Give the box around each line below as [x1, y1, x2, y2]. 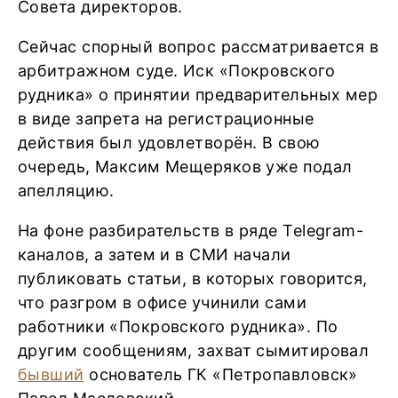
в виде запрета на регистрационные [18, 109, 314, 128]
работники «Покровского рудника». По [18, 317, 338, 336]
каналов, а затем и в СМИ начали [18, 245, 291, 264]
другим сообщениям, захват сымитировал [18, 341, 370, 360]
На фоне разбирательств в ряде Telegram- [18, 221, 364, 240]
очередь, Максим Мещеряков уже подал [18, 157, 353, 176]
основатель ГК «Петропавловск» [84, 365, 358, 384]
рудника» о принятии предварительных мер [18, 85, 378, 104]
